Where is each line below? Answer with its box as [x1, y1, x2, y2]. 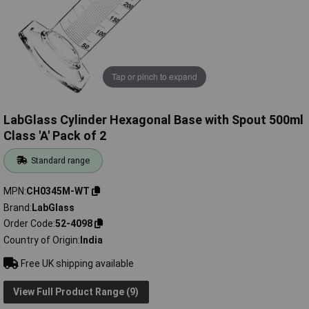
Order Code [3, 218, 53, 230]
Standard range [31, 155, 90, 166]
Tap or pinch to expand [112, 70, 197, 83]
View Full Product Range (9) [13, 286, 139, 298]
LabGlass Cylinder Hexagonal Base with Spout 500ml [3, 112, 303, 128]
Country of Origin [3, 234, 78, 246]
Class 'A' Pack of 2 [3, 128, 106, 143]
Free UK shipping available [18, 257, 134, 269]
